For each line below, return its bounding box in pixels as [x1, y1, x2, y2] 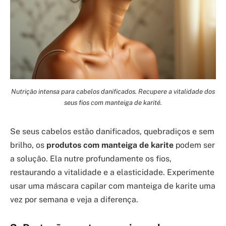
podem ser [174, 140, 215, 150]
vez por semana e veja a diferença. [10, 194, 138, 204]
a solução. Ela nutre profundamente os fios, [10, 153, 172, 163]
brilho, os [10, 140, 46, 150]
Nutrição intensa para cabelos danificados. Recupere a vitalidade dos [11, 87, 215, 96]
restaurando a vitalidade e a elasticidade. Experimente [10, 167, 214, 177]
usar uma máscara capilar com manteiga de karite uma [10, 181, 215, 191]
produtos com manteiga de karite [46, 140, 174, 150]
